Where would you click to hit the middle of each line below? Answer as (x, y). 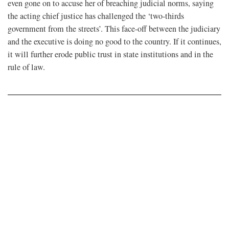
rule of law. (28, 67)
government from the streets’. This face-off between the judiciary (114, 28)
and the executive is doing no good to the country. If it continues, (114, 41)
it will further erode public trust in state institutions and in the (110, 54)
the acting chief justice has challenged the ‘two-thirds (96, 16)
